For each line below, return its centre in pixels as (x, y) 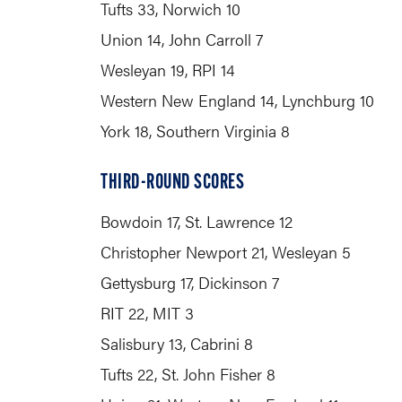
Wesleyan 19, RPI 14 (168, 70)
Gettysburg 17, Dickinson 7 (190, 282)
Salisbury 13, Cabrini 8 (177, 343)
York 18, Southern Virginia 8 (195, 131)
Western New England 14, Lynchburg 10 (237, 100)
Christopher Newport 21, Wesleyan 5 (226, 252)
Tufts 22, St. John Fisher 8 (188, 374)
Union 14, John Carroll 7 (182, 39)
